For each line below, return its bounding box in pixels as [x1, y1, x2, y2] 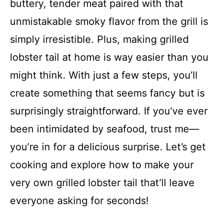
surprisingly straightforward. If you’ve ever [10, 105, 208, 117]
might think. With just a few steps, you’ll [10, 69, 198, 81]
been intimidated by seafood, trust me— [10, 123, 199, 135]
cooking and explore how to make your [10, 159, 194, 171]
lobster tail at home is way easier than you [10, 51, 209, 63]
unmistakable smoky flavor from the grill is [10, 15, 208, 27]
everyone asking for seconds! [10, 195, 149, 207]
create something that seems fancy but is [10, 87, 205, 99]
